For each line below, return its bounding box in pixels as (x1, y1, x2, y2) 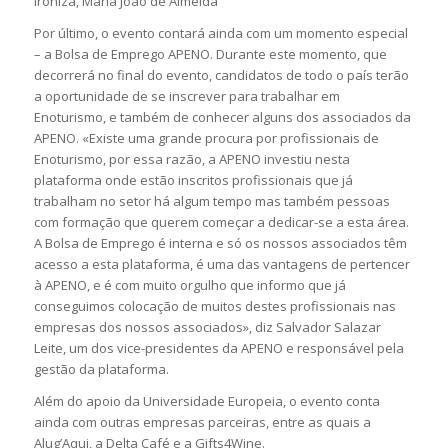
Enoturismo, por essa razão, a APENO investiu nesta (33, 150, 350, 169)
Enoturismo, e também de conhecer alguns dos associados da (33, 108, 411, 127)
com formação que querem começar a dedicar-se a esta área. (33, 213, 409, 232)
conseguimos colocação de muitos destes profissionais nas (33, 297, 396, 316)
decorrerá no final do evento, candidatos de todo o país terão (33, 66, 409, 85)
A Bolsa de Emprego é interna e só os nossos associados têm (33, 234, 407, 253)
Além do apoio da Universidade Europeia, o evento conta (33, 392, 380, 411)
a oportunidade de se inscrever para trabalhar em (33, 87, 340, 106)
